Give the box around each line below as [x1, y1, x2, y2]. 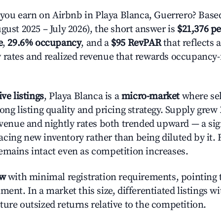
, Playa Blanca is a [43, 90, 121, 103]
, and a [81, 37, 111, 49]
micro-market [121, 90, 180, 103]
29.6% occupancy [7, 37, 81, 49]
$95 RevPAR [111, 37, 161, 49]
